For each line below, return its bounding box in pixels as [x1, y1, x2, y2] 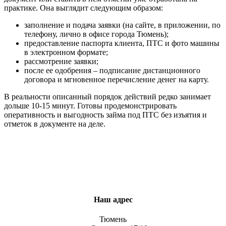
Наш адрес [93, 195, 133, 204]
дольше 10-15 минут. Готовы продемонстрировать [4, 101, 177, 110]
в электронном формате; [24, 48, 108, 57]
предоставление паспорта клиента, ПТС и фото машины [24, 39, 219, 48]
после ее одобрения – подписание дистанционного [24, 66, 200, 75]
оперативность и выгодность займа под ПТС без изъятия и [4, 110, 207, 120]
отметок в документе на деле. [4, 120, 105, 129]
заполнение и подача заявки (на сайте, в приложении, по [24, 21, 220, 30]
